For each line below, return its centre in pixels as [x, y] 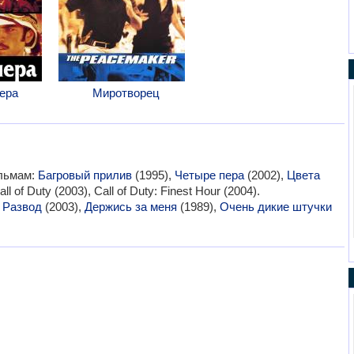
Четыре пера [209, 175]
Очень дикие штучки [275, 207]
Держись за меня [130, 207]
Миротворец [126, 93]
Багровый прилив [85, 175]
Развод [22, 207]
